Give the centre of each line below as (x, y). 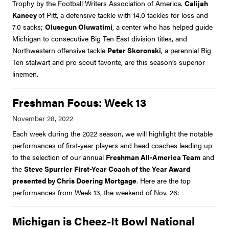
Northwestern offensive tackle (60, 50)
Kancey (25, 15)
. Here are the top (164, 181)
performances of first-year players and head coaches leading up (112, 145)
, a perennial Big (186, 50)
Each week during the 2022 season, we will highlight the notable (112, 134)
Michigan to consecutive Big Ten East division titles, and (100, 39)
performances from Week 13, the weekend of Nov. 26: (96, 192)
